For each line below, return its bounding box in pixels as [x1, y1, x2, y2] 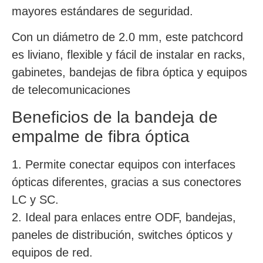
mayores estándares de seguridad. [12, 4, 193, 18]
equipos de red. [12, 245, 93, 259]
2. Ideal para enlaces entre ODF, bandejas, [12, 210, 236, 224]
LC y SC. [12, 193, 59, 206]
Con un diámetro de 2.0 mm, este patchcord [12, 31, 243, 44]
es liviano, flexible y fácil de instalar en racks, [12, 48, 245, 62]
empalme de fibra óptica [12, 127, 190, 146]
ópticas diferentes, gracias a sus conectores [12, 175, 241, 188]
